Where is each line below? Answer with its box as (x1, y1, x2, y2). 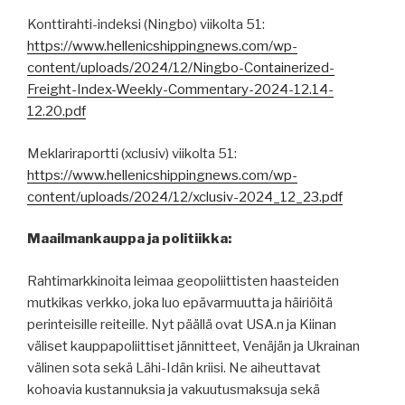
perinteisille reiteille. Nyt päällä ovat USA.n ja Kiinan (27, 316, 336, 333)
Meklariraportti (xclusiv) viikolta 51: (27, 145, 237, 162)
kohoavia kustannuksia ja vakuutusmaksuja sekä (27, 381, 320, 398)
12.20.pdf (27, 103, 86, 120)
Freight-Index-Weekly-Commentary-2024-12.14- (27, 81, 334, 99)
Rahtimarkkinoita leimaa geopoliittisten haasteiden (27, 272, 339, 289)
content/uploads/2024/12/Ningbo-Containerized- (27, 60, 334, 77)
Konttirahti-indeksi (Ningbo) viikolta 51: (27, 16, 265, 33)
